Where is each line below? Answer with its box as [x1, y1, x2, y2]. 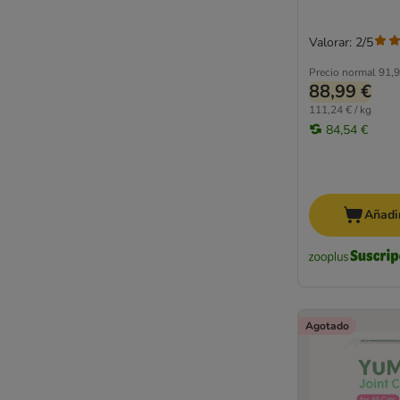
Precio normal [309, 65, 376, 79]
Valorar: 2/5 [309, 34, 373, 51]
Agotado [305, 319, 349, 334]
